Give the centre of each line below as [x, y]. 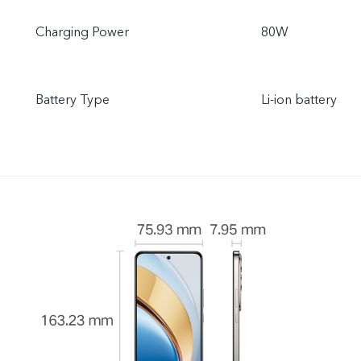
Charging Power [82, 32]
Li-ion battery [299, 100]
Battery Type [73, 100]
